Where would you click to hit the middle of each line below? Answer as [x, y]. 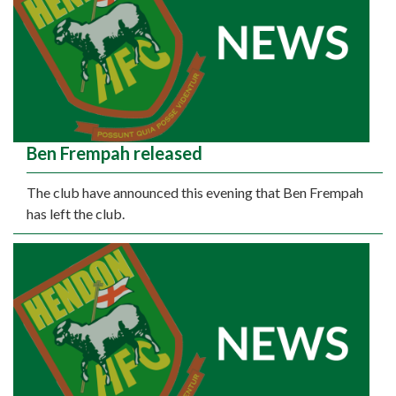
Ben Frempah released [114, 152]
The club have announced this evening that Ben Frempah [195, 192]
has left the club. [76, 213]
